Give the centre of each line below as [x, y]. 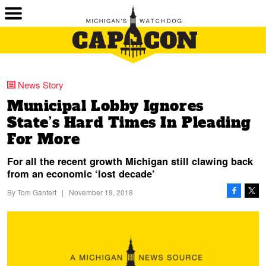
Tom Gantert [37, 192]
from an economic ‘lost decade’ [81, 173]
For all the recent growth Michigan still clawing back [130, 161]
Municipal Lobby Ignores [105, 106]
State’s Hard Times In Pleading [129, 123]
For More [44, 139]
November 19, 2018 [101, 192]
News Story [41, 85]
